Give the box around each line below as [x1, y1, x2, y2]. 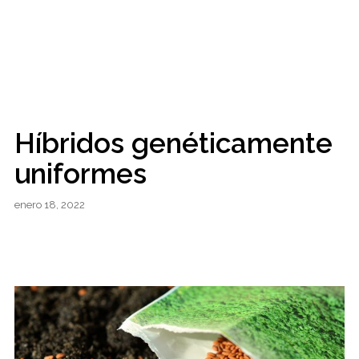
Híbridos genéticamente [14, 126, 333, 159]
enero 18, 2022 [14, 198, 85, 211]
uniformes [14, 156, 147, 190]
